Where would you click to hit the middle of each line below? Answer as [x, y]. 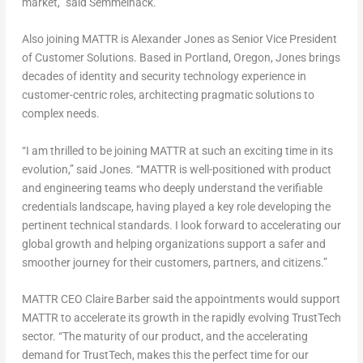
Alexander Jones [173, 39]
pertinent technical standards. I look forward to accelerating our [181, 225]
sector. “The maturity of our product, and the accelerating [164, 337]
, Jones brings [305, 58]
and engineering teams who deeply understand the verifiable [172, 188]
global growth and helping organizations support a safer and [173, 243]
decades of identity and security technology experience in [164, 77]
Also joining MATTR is [76, 39]
